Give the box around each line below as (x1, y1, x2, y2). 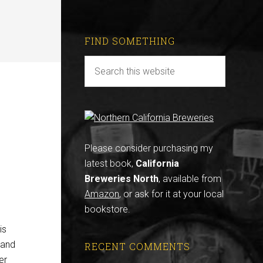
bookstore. (85, 204, 130, 215)
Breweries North (85, 173, 159, 184)
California (136, 158, 179, 169)
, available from (159, 173, 221, 184)
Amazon (85, 188, 119, 200)
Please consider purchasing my (85, 143, 213, 154)
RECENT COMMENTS (85, 240, 190, 252)
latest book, (85, 158, 136, 169)
